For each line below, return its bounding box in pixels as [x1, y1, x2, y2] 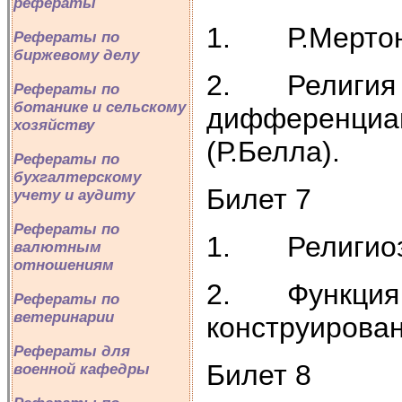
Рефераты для [13, 343, 130, 360]
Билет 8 [206, 358, 311, 391]
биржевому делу [13, 47, 139, 64]
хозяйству [13, 117, 94, 134]
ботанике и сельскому [13, 99, 186, 116]
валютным [13, 239, 101, 256]
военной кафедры [13, 361, 150, 378]
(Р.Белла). [206, 135, 340, 168]
